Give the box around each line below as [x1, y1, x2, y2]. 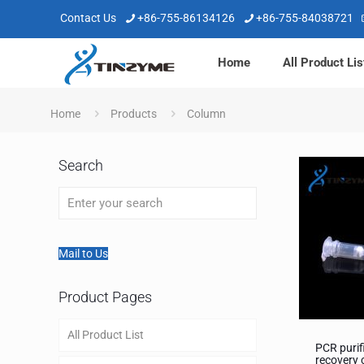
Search [58, 157, 103, 174]
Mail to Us [58, 247, 108, 260]
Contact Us [60, 11, 116, 24]
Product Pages [58, 288, 152, 305]
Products [110, 107, 157, 120]
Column [187, 107, 226, 120]
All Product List [67, 328, 144, 341]
